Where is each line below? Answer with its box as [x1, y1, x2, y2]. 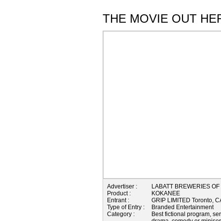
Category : [107, 210, 135, 218]
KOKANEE [151, 189, 180, 197]
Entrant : [107, 196, 129, 204]
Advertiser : [107, 183, 137, 190]
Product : [107, 189, 131, 197]
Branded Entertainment [151, 203, 214, 211]
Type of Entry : [107, 203, 145, 211]
